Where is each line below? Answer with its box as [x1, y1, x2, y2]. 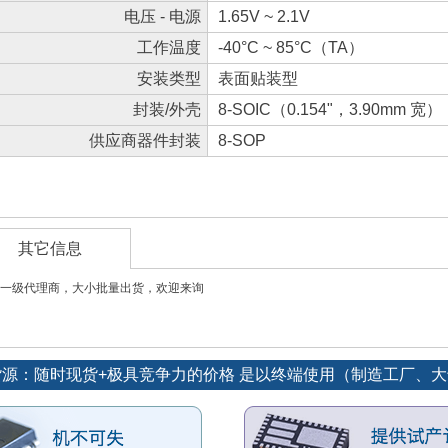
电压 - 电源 [124, 8, 201, 25]
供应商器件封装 [89, 132, 201, 149]
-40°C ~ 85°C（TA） [218, 39, 364, 56]
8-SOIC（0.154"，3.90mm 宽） [218, 101, 442, 118]
